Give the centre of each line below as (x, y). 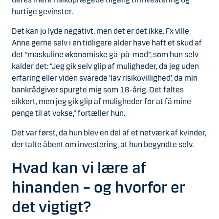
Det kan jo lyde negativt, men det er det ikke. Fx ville (100, 31)
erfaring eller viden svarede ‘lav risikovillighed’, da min (105, 78)
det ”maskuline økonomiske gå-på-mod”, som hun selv (105, 55)
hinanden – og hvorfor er (99, 188)
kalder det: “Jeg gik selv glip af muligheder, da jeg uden (105, 66)
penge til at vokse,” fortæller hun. (68, 113)
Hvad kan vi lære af (79, 168)
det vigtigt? (51, 207)
